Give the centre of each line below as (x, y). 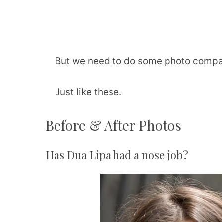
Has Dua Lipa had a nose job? (117, 154)
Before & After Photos (113, 125)
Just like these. (88, 92)
